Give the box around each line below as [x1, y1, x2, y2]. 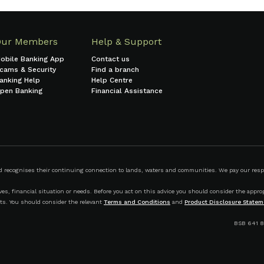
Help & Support [91, 36, 161, 48]
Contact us [91, 55, 130, 64]
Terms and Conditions [104, 199, 170, 206]
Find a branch [91, 65, 139, 74]
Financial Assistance [91, 87, 163, 95]
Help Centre [91, 76, 133, 85]
